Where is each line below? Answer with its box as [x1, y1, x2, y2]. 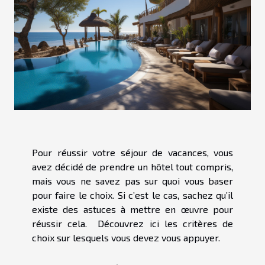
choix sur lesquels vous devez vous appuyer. [32, 231, 220, 243]
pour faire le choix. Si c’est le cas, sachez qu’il [32, 189, 233, 201]
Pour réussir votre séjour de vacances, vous [32, 146, 233, 158]
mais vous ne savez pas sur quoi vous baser [32, 174, 233, 186]
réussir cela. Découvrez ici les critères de [32, 217, 233, 229]
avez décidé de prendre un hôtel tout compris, [32, 160, 233, 172]
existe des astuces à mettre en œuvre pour [32, 203, 233, 215]
